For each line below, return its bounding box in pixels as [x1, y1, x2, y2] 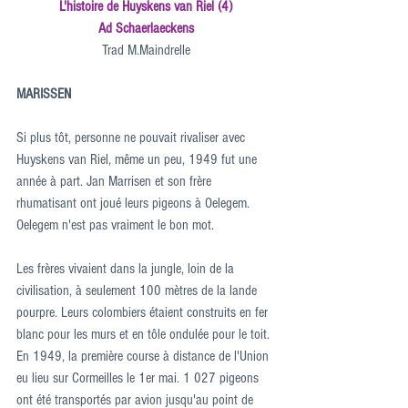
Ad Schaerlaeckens [97, 20, 194, 36]
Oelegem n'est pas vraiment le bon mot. [16, 217, 214, 233]
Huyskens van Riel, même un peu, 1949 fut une [16, 151, 260, 168]
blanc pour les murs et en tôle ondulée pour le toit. [16, 326, 273, 342]
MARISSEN [16, 86, 71, 102]
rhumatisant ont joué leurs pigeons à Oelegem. [16, 195, 253, 211]
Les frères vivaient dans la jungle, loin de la [16, 260, 238, 277]
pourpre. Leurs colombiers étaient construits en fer [16, 304, 271, 321]
